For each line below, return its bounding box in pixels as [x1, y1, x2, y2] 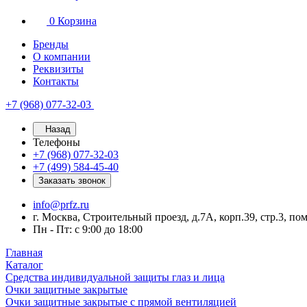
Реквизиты [33, 63, 84, 75]
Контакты [33, 75, 79, 87]
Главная [5, 247, 42, 258]
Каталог [5, 259, 43, 271]
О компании [33, 51, 90, 62]
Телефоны [33, 136, 80, 148]
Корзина [58, 15, 97, 27]
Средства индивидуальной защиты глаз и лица [5, 271, 225, 283]
